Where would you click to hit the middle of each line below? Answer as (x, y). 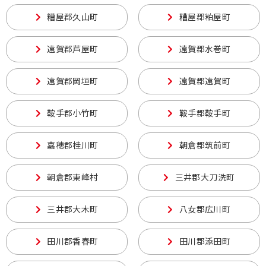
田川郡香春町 (73, 242)
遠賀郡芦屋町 (73, 49)
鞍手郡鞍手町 (205, 113)
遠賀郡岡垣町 (73, 81)
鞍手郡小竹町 (73, 113)
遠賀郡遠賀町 (205, 81)
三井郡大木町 (73, 210)
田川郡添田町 (205, 242)
